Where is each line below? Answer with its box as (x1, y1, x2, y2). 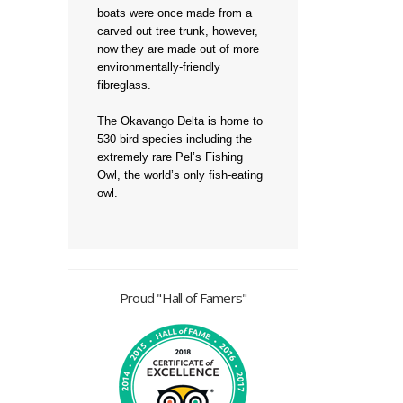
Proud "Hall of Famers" (119, 289, 247, 307)
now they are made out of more (97, 42, 259, 56)
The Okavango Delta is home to (97, 114, 263, 128)
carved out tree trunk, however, (97, 24, 258, 38)
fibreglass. (97, 78, 151, 92)
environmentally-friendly (97, 60, 220, 74)
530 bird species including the (97, 132, 252, 146)
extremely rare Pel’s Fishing (97, 150, 243, 164)
